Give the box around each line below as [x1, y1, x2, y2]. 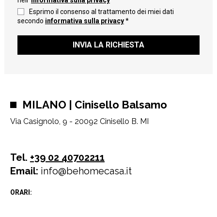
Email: [10, 165, 38, 177]
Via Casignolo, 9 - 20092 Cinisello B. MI [10, 117, 149, 126]
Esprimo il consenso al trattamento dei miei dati [27, 8, 174, 15]
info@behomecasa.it [38, 165, 132, 177]
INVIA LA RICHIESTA [72, 40, 144, 49]
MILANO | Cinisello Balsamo [22, 98, 167, 111]
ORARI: [10, 188, 32, 196]
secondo [17, 17, 45, 25]
